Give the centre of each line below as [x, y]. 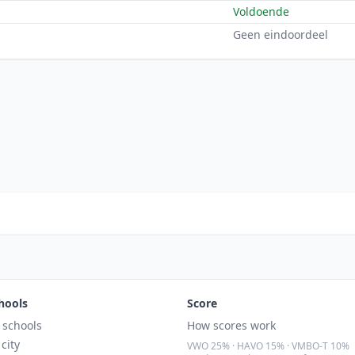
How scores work [231, 325]
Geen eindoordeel [281, 34]
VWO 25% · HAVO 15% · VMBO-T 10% [268, 346]
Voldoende [261, 11]
